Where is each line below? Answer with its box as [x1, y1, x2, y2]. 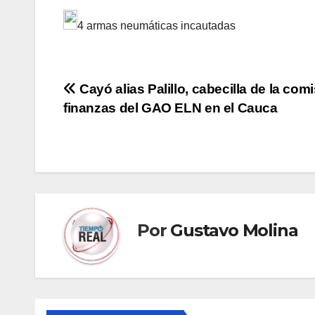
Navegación [63, 80, 190, 108]
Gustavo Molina [170, 219, 298, 240]
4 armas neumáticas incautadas [77, 19, 236, 32]
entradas [63, 138, 156, 166]
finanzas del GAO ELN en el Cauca [63, 101, 278, 116]
